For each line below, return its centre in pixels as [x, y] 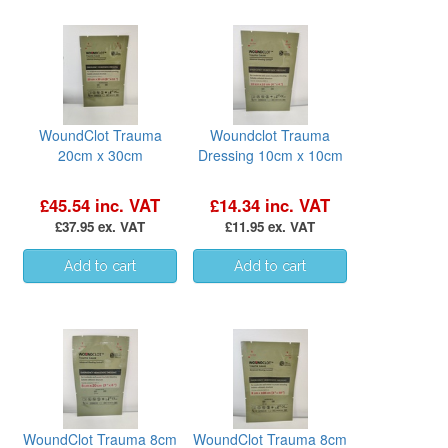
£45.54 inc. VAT [100, 204]
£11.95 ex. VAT [270, 226]
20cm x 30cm [100, 154]
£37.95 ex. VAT [100, 226]
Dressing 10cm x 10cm [270, 154]
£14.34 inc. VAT [270, 204]
